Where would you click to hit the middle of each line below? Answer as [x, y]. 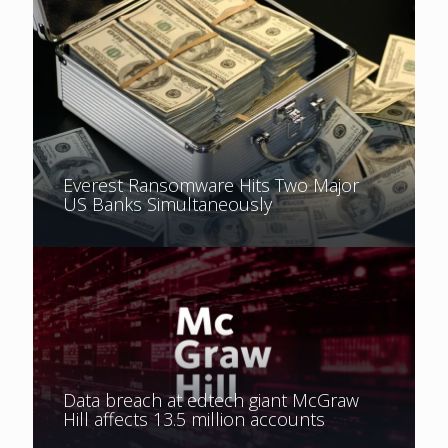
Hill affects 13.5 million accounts [194, 418]
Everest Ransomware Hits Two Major [211, 184]
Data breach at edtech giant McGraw [211, 399]
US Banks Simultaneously [167, 203]
